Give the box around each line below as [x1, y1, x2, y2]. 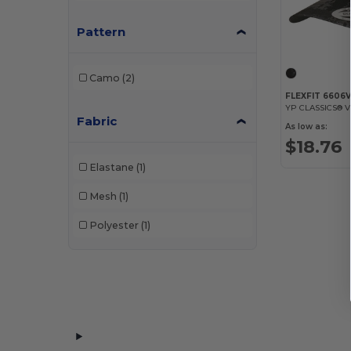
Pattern [77, 24, 126, 39]
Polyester [89, 219, 139, 231]
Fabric [77, 114, 118, 128]
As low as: [285, 121, 328, 132]
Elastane [89, 161, 134, 173]
